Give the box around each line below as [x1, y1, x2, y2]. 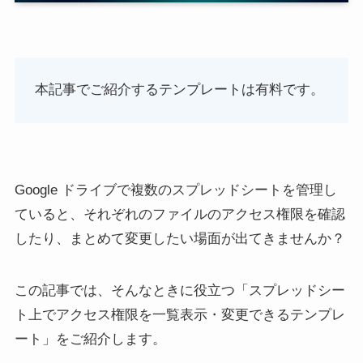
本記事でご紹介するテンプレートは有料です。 [35, 82, 325, 98]
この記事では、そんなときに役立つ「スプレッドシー [14, 283, 345, 299]
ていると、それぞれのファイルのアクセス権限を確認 [14, 207, 345, 223]
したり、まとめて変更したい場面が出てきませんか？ [14, 231, 345, 247]
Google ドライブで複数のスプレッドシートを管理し [14, 182, 337, 199]
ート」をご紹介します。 [14, 331, 166, 348]
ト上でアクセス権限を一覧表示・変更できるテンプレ [14, 307, 345, 323]
